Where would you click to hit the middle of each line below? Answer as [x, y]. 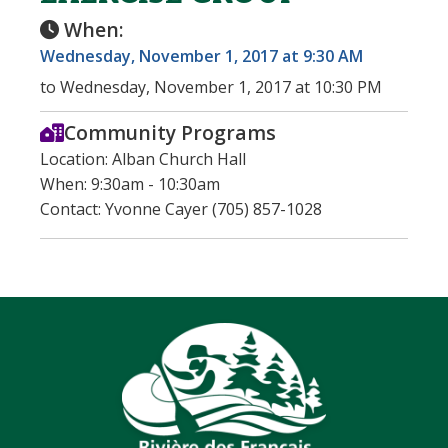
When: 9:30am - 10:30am [130, 183]
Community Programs [170, 132]
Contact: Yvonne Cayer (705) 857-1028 [181, 208]
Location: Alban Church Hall [143, 158]
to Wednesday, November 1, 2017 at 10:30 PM [211, 86]
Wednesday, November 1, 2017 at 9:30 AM [201, 55]
